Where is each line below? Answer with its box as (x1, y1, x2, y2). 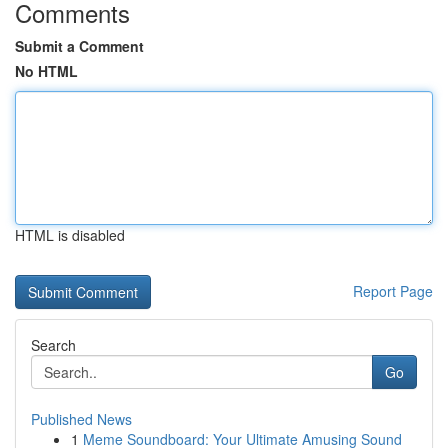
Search (31, 335, 76, 355)
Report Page (353, 281, 433, 301)
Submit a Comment (15, 36, 144, 56)
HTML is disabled (15, 225, 125, 245)
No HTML (15, 61, 78, 81)
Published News (31, 409, 132, 429)
